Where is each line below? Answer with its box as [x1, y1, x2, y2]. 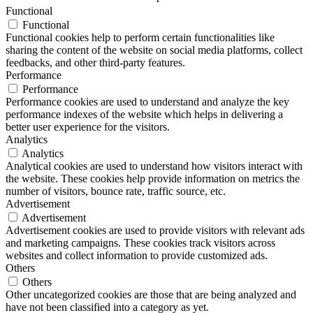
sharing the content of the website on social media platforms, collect [6, 43, 303, 56]
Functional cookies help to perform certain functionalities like [6, 31, 275, 43]
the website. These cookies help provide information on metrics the [6, 172, 300, 184]
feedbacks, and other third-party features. [6, 56, 185, 68]
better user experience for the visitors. [6, 120, 170, 133]
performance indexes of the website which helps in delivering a [6, 108, 283, 120]
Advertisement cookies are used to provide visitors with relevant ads [6, 224, 305, 236]
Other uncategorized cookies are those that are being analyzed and [6, 288, 296, 300]
